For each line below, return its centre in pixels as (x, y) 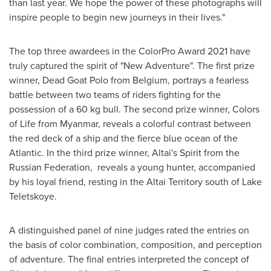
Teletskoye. (33, 196)
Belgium (150, 80)
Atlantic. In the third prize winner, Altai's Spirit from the (124, 152)
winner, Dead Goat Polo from (71, 80)
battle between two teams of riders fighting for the (115, 94)
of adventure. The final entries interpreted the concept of (129, 259)
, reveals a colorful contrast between (175, 123)
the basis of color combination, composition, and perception (135, 244)
